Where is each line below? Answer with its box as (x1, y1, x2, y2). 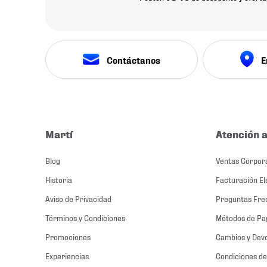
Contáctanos (106, 54, 160, 66)
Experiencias (45, 250, 89, 261)
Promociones (45, 231, 91, 242)
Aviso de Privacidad (45, 193, 111, 204)
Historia (45, 174, 72, 185)
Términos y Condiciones (45, 212, 125, 223)
